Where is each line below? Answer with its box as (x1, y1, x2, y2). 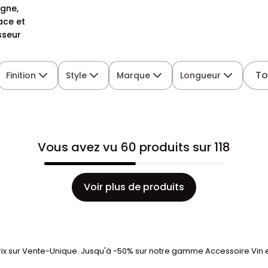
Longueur (180, 69, 221, 81)
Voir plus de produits (84, 180, 184, 194)
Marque (117, 69, 151, 81)
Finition (6, 69, 36, 81)
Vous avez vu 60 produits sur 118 (38, 139, 230, 156)
